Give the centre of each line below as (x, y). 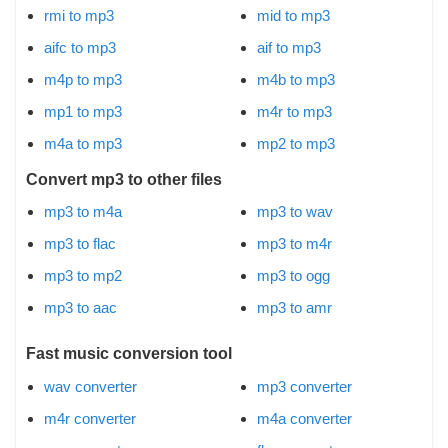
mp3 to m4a (83, 212)
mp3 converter (304, 386)
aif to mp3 (289, 47)
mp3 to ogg (293, 276)
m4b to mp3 (296, 79)
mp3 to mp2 (83, 276)
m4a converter (304, 418)
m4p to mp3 (83, 79)
